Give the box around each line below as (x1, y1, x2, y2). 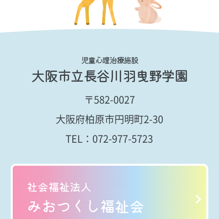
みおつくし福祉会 (26, 195, 144, 217)
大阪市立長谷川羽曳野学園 (31, 65, 188, 85)
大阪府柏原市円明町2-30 (55, 112, 163, 127)
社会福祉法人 (26, 178, 91, 194)
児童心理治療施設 (81, 53, 138, 66)
